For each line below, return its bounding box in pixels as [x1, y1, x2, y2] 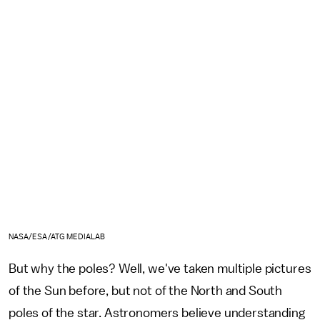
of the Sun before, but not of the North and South [9, 284, 283, 297]
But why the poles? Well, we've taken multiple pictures [9, 261, 311, 275]
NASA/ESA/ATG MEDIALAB [9, 232, 106, 241]
